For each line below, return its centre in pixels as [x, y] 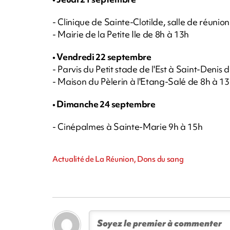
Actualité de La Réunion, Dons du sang [118, 159]
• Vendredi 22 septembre [102, 56]
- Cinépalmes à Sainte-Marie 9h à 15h [128, 126]
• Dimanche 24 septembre [104, 104]
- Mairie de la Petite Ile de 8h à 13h [121, 34]
